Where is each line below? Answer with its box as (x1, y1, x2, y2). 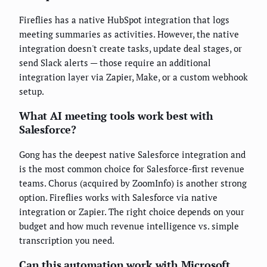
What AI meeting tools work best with (19, 108, 213, 123)
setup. (19, 85, 44, 98)
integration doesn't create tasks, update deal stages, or (19, 42, 242, 55)
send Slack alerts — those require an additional (19, 57, 211, 69)
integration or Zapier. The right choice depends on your (19, 206, 244, 218)
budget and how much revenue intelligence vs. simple (19, 220, 239, 232)
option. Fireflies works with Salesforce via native (19, 191, 218, 204)
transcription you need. (19, 234, 114, 247)
